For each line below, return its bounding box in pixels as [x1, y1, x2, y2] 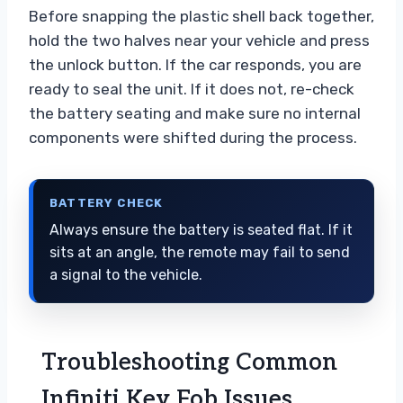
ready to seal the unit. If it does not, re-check [29, 79, 354, 98]
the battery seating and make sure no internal [29, 103, 361, 122]
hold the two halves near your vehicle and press [29, 31, 370, 49]
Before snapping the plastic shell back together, [29, 6, 374, 25]
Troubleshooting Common [41, 347, 337, 377]
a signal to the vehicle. [49, 265, 202, 283]
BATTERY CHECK [49, 195, 164, 210]
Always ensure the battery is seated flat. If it [49, 220, 353, 238]
